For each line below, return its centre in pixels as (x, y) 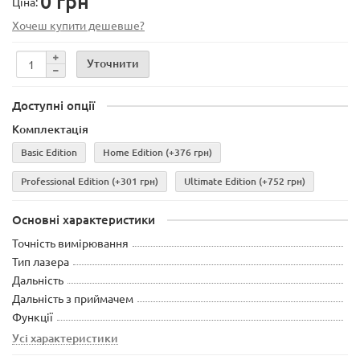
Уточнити (113, 63)
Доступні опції (53, 106)
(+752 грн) (282, 182)
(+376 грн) (189, 153)
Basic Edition (49, 153)
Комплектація (50, 129)
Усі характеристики (65, 338)
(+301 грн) (135, 182)
